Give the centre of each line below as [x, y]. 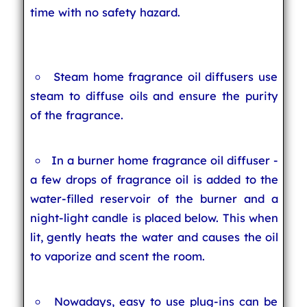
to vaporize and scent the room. [117, 256]
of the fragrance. [76, 115]
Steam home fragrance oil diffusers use [165, 76]
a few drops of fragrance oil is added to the [154, 179]
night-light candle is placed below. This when [154, 218]
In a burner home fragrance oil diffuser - [165, 160]
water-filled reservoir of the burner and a [154, 198]
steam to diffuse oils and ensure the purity [154, 96]
